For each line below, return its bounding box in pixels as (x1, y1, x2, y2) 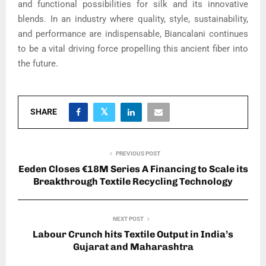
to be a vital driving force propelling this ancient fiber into (18, 43, 248, 55)
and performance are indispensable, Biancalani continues (18, 28, 248, 40)
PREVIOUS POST (115, 150, 160, 157)
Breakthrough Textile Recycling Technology (33, 176, 233, 188)
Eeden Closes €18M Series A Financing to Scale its (18, 163, 248, 175)
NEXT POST (113, 216, 144, 223)
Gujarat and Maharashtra (72, 241, 194, 253)
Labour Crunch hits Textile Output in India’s (33, 229, 233, 240)
